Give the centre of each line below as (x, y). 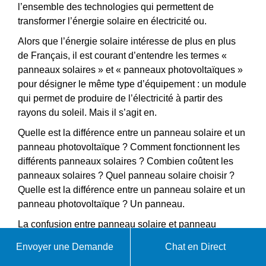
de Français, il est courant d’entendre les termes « (122, 55)
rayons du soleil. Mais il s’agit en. (87, 112)
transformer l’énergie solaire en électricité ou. (112, 21)
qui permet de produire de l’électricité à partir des (120, 98)
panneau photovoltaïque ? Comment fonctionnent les (129, 147)
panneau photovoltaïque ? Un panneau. (101, 204)
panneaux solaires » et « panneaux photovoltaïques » (130, 69)
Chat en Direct (196, 247)
